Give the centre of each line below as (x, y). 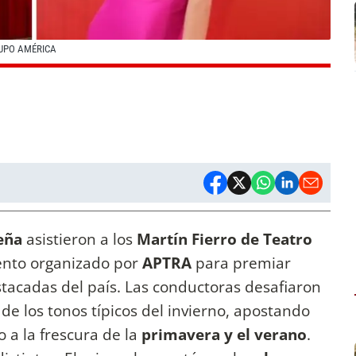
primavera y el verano (224, 335)
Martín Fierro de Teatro (224, 239)
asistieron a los (81, 239)
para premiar (241, 263)
